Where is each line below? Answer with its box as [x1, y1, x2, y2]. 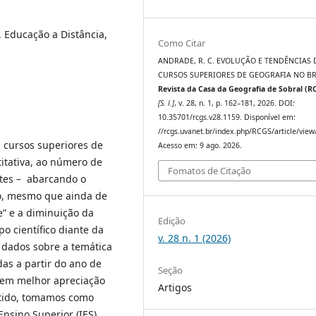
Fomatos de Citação [168, 164, 252, 177]
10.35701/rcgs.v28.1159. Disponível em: [158, 112, 296, 122]
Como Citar [158, 37, 206, 49]
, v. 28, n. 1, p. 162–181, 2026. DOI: [174, 98, 296, 108]
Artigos [158, 280, 193, 294]
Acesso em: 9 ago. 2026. [158, 140, 243, 150]
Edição [158, 214, 186, 227]
